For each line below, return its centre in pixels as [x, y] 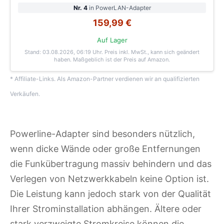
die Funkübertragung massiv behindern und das [111, 164]
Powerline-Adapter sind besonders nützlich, [102, 134]
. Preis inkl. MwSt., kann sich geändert [150, 52]
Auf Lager [112, 40]
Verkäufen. [25, 94]
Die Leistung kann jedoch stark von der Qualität [110, 194]
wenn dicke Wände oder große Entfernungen [105, 149]
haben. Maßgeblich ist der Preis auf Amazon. [112, 60]
